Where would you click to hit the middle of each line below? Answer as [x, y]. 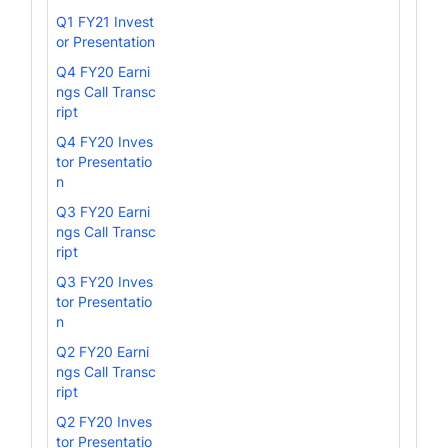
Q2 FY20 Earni [103, 351]
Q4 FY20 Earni [103, 71]
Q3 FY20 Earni [103, 211]
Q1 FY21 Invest [105, 21]
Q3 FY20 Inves [105, 281]
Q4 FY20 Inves [105, 141]
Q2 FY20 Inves [104, 421]
